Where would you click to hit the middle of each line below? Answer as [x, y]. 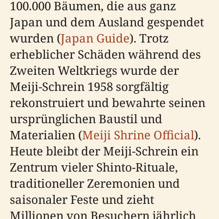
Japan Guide [95, 38]
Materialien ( [46, 134]
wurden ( [35, 38]
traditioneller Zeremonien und [95, 183]
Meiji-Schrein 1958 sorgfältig [89, 86]
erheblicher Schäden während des [105, 54]
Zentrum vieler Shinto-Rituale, [94, 167]
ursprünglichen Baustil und [86, 118]
